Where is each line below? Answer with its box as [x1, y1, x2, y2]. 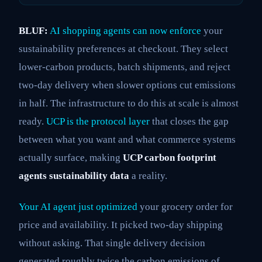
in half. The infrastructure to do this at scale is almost [19, 97, 239, 109]
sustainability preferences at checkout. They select [19, 43, 228, 54]
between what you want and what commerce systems [19, 133, 236, 145]
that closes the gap [150, 115, 229, 127]
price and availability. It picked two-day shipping [19, 219, 223, 231]
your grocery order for [137, 201, 233, 213]
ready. [19, 115, 46, 127]
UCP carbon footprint [123, 151, 216, 163]
